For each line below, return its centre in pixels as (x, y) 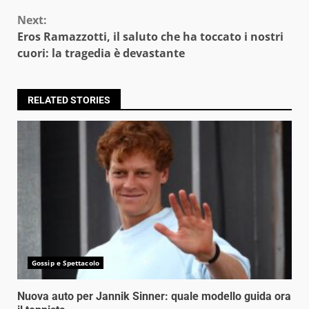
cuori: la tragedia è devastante (101, 53)
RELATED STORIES (69, 100)
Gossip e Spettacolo (66, 262)
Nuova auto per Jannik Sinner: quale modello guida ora (154, 296)
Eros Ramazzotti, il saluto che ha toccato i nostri (150, 36)
